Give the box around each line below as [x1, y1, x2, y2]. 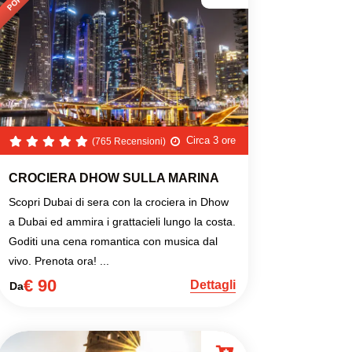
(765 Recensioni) [92, 136, 166, 148]
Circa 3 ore [186, 134, 236, 147]
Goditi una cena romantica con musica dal [9, 235, 218, 248]
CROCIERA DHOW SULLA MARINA [9, 171, 219, 185]
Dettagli [190, 278, 236, 292]
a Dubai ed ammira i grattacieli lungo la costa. [9, 215, 236, 229]
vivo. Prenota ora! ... [9, 255, 109, 268]
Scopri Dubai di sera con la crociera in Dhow [9, 196, 229, 209]
